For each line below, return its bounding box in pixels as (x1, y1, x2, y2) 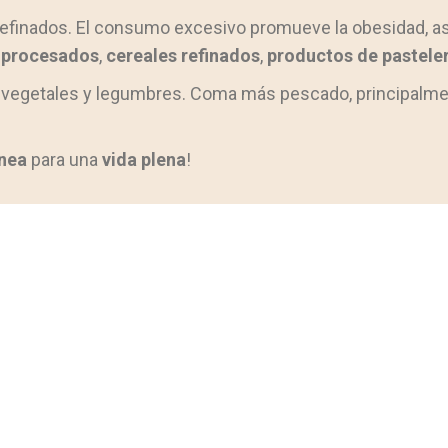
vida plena (102, 149, 186, 170)
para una (27, 149, 102, 170)
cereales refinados (106, 45, 260, 66)
